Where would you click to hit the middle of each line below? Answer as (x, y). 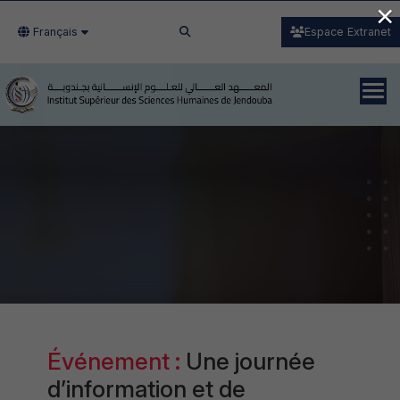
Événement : (116, 361)
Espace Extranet (348, 32)
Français (55, 32)
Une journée (250, 361)
